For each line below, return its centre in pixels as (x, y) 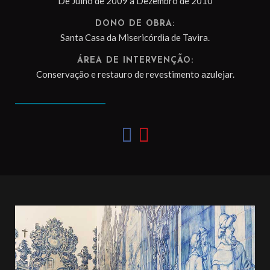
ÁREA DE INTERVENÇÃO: (135, 61)
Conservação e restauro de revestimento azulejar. (135, 74)
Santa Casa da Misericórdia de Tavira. (135, 37)
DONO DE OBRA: (135, 24)
